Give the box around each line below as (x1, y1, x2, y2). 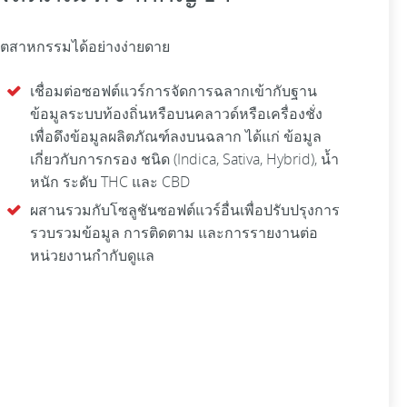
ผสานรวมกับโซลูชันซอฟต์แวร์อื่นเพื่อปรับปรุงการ (30, 200, 341, 220)
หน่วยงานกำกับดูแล (30, 245, 155, 265)
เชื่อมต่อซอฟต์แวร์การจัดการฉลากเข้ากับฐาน (30, 81, 318, 101)
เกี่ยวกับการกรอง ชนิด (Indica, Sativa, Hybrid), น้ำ (30, 149, 340, 169)
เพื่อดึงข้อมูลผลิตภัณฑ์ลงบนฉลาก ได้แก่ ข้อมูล (30, 126, 323, 146)
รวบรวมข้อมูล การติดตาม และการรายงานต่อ (30, 223, 319, 243)
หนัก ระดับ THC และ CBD (30, 172, 191, 192)
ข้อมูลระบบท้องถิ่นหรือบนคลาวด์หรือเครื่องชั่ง (30, 104, 323, 124)
